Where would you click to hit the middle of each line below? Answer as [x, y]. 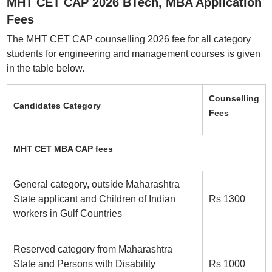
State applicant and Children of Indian [94, 199]
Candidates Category [57, 106]
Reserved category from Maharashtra [93, 249]
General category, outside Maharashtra [96, 184]
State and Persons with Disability [84, 264]
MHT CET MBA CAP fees [63, 149]
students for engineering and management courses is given [133, 54]
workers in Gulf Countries [67, 213]
